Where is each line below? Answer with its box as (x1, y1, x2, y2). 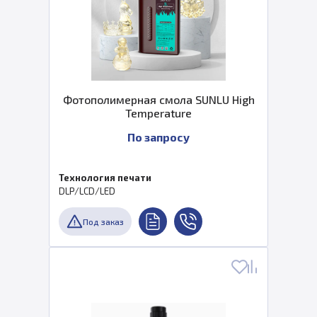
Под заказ (83, 217, 124, 226)
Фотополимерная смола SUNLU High (62, 93, 255, 106)
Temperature (125, 106, 192, 120)
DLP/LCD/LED (59, 185, 115, 197)
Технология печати (59, 172, 151, 183)
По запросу (127, 130, 190, 144)
